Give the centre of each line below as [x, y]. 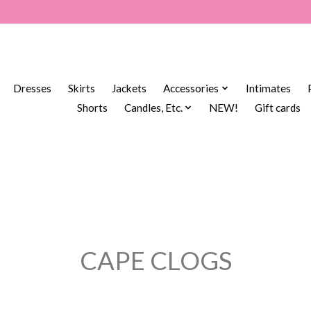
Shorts [92, 108]
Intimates [268, 89]
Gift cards [278, 108]
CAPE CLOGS [155, 260]
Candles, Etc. [153, 108]
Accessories [191, 89]
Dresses [33, 89]
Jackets [129, 89]
